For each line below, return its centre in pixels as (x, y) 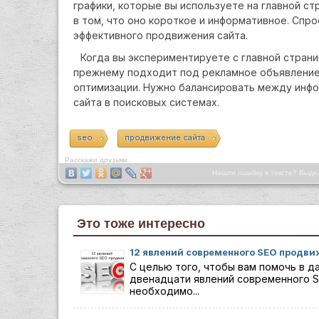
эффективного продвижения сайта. (161, 35)
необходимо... (164, 291)
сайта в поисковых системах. (146, 102)
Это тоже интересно (141, 224)
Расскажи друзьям (96, 160)
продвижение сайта (165, 137)
